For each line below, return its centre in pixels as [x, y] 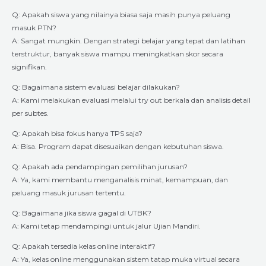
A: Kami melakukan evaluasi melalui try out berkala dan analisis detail [131, 100]
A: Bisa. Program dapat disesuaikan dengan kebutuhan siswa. [118, 146]
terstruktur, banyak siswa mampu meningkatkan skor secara [118, 53]
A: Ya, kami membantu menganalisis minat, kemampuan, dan [120, 179]
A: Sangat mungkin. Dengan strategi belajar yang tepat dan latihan [129, 40]
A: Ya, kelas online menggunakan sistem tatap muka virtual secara [126, 259]
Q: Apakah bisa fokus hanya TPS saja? [77, 133]
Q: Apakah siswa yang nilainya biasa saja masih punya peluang [121, 14]
